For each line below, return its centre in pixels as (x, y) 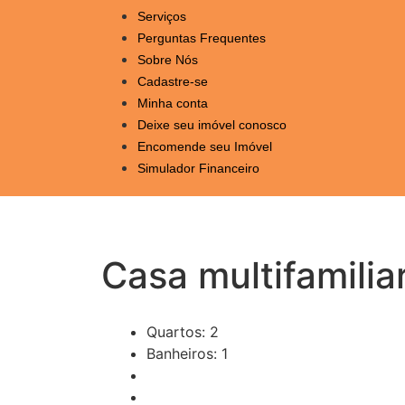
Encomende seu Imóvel (205, 146)
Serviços (162, 16)
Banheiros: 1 (187, 353)
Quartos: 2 (183, 331)
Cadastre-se (173, 81)
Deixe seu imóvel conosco (212, 124)
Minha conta (173, 103)
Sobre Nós (168, 59)
